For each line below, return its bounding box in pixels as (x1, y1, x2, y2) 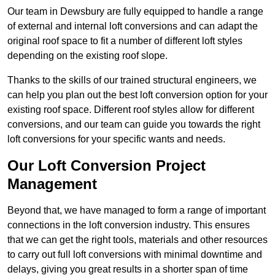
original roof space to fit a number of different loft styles (7, 36, 242, 47)
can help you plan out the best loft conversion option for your (7, 90, 268, 101)
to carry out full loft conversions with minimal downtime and (7, 249, 262, 260)
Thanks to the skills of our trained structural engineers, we (7, 75, 257, 86)
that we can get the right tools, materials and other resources (7, 234, 268, 246)
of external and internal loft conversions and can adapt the (7, 21, 258, 32)
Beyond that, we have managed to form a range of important (7, 205, 266, 216)
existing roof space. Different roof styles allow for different (7, 104, 254, 115)
